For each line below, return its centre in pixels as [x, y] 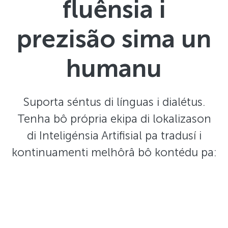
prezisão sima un [114, 39]
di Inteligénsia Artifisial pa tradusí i [114, 136]
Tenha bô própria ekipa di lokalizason [114, 119]
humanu [114, 68]
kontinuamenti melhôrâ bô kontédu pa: [114, 152]
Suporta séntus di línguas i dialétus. [114, 102]
